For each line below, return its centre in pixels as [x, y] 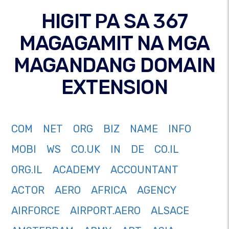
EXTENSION [114, 87]
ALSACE [170, 211]
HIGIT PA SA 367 [114, 21]
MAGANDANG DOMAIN [114, 65]
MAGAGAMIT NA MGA [114, 43]
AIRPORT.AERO [105, 211]
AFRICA [109, 190]
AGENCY [157, 190]
